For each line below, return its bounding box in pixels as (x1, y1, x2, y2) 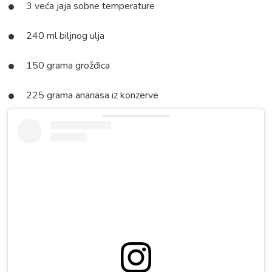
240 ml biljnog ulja (26, 29, 104, 42)
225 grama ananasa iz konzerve (26, 89, 158, 102)
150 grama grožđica (26, 59, 110, 72)
